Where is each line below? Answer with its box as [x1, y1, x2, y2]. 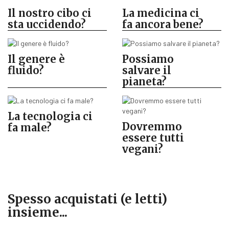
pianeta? [122, 75, 167, 88]
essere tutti [122, 131, 184, 144]
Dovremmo [122, 120, 182, 133]
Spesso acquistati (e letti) [8, 191, 167, 207]
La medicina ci [122, 6, 199, 19]
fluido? [8, 63, 44, 77]
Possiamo [122, 52, 174, 65]
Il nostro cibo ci [8, 6, 91, 19]
